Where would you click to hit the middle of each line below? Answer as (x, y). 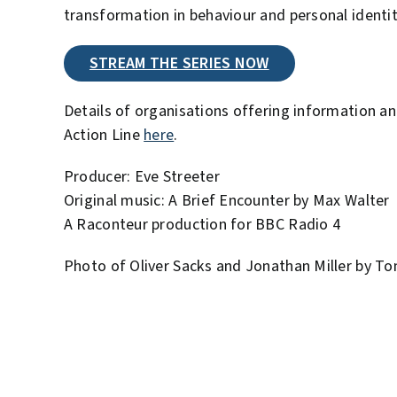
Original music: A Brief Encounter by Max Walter (226, 200)
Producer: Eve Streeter (141, 176)
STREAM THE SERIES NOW (179, 63)
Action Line (104, 135)
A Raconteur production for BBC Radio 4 (202, 224)
